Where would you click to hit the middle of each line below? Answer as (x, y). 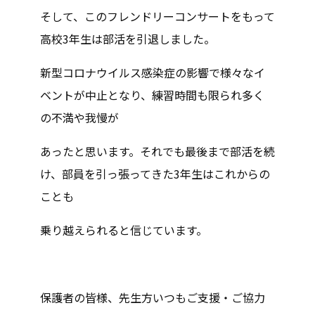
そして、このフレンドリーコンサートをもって (157, 16)
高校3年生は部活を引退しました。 (127, 39)
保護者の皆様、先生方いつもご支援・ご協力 (152, 297)
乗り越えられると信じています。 (123, 230)
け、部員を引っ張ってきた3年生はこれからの (155, 174)
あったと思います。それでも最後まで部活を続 (157, 151)
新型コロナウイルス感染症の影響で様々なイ (152, 72)
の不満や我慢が (79, 117)
